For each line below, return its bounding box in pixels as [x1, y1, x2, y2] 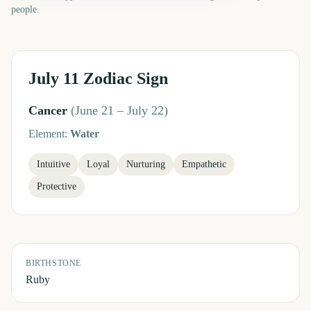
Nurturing [126, 159, 165, 169]
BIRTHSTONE [26, 258, 81, 268]
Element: [28, 128, 70, 140]
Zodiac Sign [79, 69, 168, 87]
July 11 [28, 69, 79, 87]
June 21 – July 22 [75, 103, 164, 117]
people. [11, 4, 40, 15]
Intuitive [37, 159, 70, 169]
